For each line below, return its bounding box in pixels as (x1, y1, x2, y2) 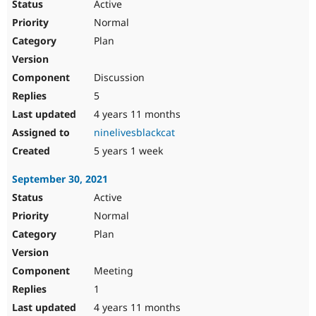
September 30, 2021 (12, 172, 108, 186)
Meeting (91, 264, 133, 278)
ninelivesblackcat (94, 126, 175, 140)
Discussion (91, 71, 145, 85)
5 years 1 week (91, 144, 163, 158)
